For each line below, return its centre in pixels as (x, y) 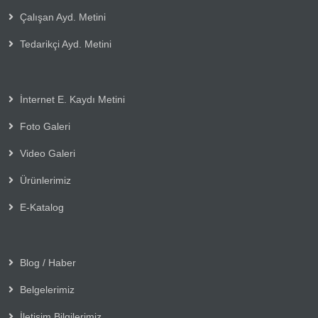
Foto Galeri (43, 126)
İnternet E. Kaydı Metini (71, 99)
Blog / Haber (46, 262)
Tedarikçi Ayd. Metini (64, 44)
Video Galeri (46, 153)
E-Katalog (40, 207)
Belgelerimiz (45, 289)
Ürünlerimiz (44, 180)
